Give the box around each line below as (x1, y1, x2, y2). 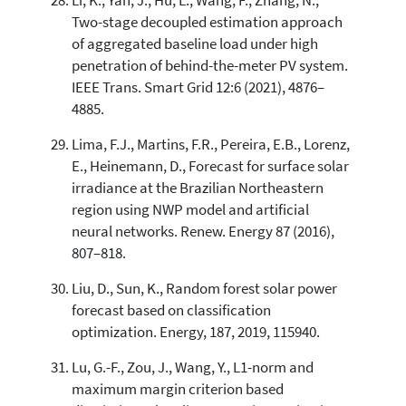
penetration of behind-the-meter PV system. (71, 55, 348, 75)
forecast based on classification (71, 300, 271, 320)
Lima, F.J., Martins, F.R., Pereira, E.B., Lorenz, (71, 134, 350, 154)
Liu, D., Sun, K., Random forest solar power (71, 278, 337, 298)
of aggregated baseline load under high (71, 34, 318, 53)
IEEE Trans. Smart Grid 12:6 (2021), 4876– (71, 77, 324, 97)
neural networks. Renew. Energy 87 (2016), (71, 221, 334, 241)
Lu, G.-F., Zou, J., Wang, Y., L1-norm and (71, 357, 314, 377)
